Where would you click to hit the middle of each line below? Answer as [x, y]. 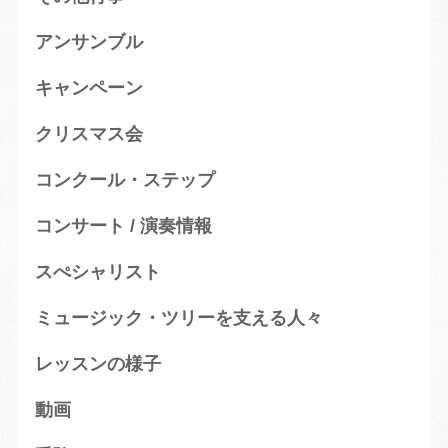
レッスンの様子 [97, 364]
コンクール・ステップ [124, 180]
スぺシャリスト [97, 272]
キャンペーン [88, 88]
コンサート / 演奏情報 [123, 226]
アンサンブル [88, 42]
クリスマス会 [88, 134]
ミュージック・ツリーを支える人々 [178, 318]
